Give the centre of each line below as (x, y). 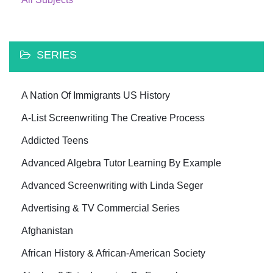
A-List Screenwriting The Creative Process (113, 118)
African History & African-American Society (113, 253)
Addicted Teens (55, 140)
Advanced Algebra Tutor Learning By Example (121, 163)
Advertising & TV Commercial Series (101, 208)
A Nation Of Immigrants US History (96, 95)
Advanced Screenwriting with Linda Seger (112, 185)
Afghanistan (47, 230)
